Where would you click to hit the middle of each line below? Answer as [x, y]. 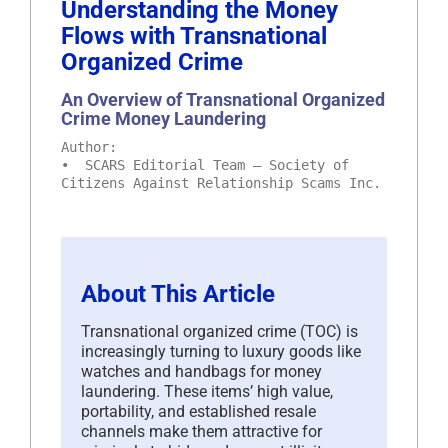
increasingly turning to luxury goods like [221, 351]
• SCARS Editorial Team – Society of [205, 164]
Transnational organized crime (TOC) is [219, 331]
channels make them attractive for [201, 431]
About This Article [178, 293]
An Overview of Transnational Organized [223, 99]
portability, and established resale [198, 411]
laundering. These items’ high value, [207, 391]
